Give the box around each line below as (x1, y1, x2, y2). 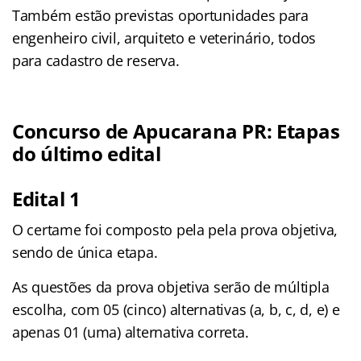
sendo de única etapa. (12, 242, 158, 262)
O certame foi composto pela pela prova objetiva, (12, 219, 338, 239)
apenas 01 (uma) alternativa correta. (12, 322, 249, 342)
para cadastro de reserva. (12, 50, 180, 70)
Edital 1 (12, 185, 81, 212)
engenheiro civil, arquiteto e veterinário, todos (12, 27, 317, 48)
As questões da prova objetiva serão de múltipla (12, 276, 330, 297)
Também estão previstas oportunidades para (12, 5, 309, 25)
